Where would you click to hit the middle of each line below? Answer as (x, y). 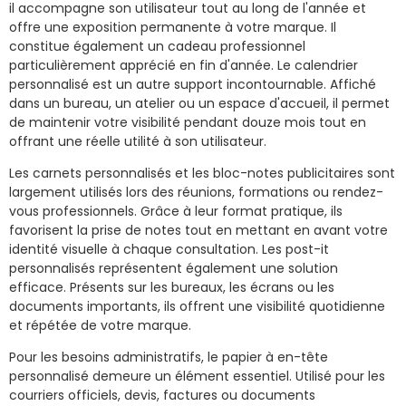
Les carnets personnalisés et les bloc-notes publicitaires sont (202, 173)
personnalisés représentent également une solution (174, 268)
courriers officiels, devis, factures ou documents (162, 395)
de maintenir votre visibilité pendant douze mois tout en (188, 122)
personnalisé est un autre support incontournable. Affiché (193, 84)
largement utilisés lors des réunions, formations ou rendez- (196, 192)
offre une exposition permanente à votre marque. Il (173, 27)
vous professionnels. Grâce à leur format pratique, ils (176, 211)
